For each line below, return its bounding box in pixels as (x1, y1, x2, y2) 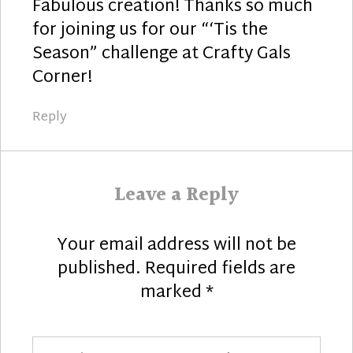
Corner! (32, 62, 92, 93)
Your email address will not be (57, 230, 296, 261)
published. (58, 254, 141, 284)
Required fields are (145, 254, 295, 284)
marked (139, 277, 206, 308)
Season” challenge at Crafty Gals (32, 39, 291, 69)
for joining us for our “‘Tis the (32, 15, 268, 46)
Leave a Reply (114, 180, 239, 210)
